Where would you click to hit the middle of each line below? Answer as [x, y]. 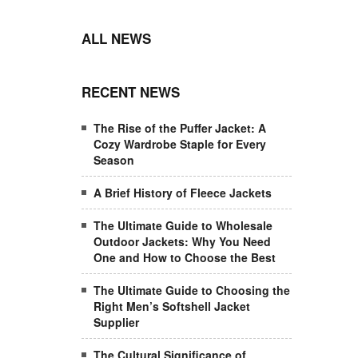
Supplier [116, 322]
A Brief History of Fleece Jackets [183, 193]
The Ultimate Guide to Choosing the [192, 290]
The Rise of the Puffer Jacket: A [180, 128]
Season [114, 160]
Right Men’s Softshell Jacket [172, 306]
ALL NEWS [116, 38]
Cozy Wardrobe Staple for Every [180, 144]
